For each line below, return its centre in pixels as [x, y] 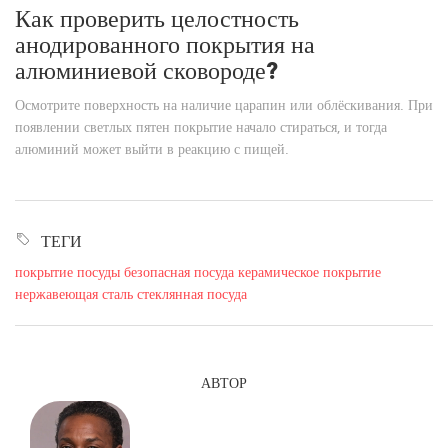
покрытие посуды [67, 272]
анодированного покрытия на [165, 45]
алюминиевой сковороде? [147, 71]
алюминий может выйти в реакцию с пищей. [152, 149]
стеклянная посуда [192, 294]
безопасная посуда [179, 272]
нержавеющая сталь [74, 294]
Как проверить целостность [157, 19]
